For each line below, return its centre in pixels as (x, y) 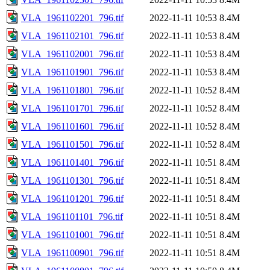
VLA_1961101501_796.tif (72, 144)
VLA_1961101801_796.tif (72, 90)
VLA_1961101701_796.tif (72, 108)
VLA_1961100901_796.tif (72, 253)
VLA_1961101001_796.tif (72, 234)
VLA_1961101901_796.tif (72, 72)
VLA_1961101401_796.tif (72, 162)
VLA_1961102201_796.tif (72, 17)
